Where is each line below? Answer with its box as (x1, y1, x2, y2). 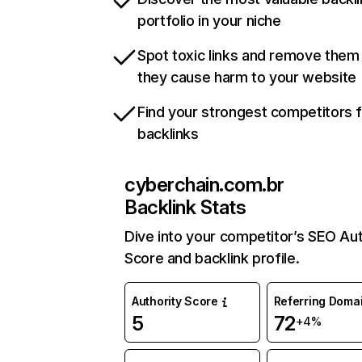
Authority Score (132, 294, 218, 309)
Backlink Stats (124, 196, 246, 220)
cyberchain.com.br (124, 173, 284, 197)
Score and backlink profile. (124, 250, 300, 267)
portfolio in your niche (137, 12, 281, 30)
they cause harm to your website (137, 69, 356, 86)
